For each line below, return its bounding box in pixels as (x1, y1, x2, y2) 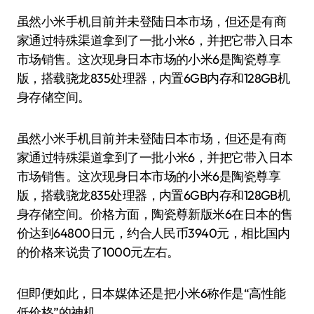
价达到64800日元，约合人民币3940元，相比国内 (17, 225, 290, 241)
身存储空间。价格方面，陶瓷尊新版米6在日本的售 (17, 206, 293, 222)
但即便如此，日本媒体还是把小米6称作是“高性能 (17, 285, 286, 301)
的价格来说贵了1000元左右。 (17, 244, 179, 260)
